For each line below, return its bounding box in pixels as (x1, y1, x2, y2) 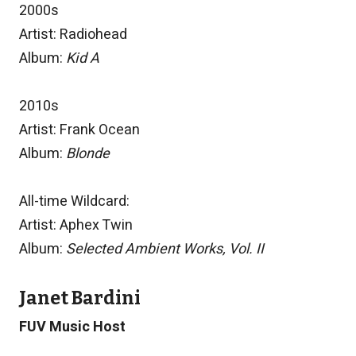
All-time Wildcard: (19, 191, 130, 213)
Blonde (66, 143, 110, 165)
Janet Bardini (19, 287, 141, 310)
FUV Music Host (19, 316, 126, 339)
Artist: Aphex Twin (19, 215, 133, 237)
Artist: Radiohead (19, 24, 127, 46)
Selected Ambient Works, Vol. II (66, 238, 264, 261)
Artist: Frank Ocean (19, 119, 140, 141)
